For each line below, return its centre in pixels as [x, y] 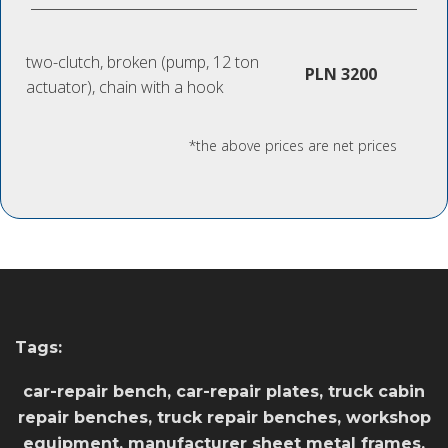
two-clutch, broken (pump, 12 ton [142, 62]
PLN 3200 [341, 74]
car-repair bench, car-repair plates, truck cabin [224, 392]
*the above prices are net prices [293, 146]
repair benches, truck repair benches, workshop [224, 418]
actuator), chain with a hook [124, 87]
